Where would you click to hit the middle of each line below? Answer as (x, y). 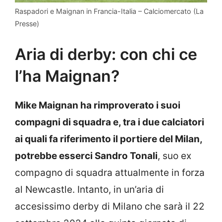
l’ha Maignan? (67, 76)
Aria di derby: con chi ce (106, 55)
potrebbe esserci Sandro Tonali (86, 156)
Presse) (27, 23)
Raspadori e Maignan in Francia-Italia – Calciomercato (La (109, 11)
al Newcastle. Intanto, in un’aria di (89, 190)
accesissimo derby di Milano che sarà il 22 (110, 207)
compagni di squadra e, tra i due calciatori (110, 122)
